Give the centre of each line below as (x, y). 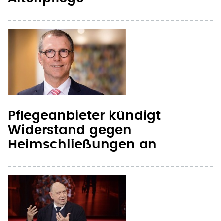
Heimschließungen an (82, 145)
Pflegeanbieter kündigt (84, 116)
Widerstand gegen (70, 130)
